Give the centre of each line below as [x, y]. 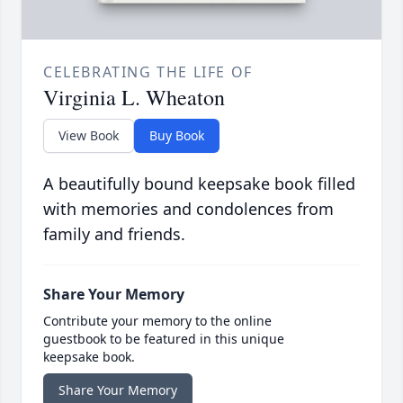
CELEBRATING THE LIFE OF [148, 72]
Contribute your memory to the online [157, 321]
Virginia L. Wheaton [134, 98]
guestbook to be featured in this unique [164, 339]
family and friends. [114, 234]
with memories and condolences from [188, 209]
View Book [89, 136]
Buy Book [177, 136]
